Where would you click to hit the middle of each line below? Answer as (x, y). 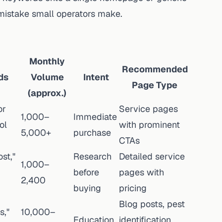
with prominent (149, 125)
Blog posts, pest (152, 204)
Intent (96, 77)
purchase (92, 133)
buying (87, 188)
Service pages (148, 109)
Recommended (155, 69)
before (86, 172)
